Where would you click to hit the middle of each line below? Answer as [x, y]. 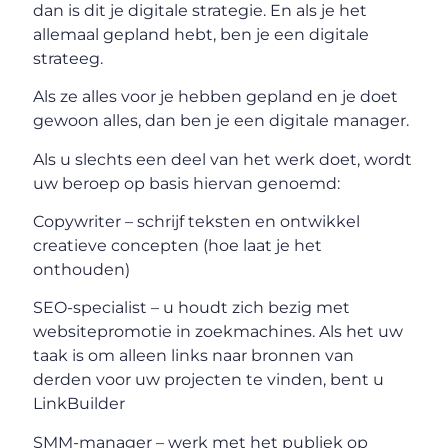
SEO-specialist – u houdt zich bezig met [192, 308]
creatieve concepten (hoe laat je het [178, 246]
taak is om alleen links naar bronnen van [194, 356]
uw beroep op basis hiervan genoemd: [187, 183]
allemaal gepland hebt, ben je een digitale [201, 34]
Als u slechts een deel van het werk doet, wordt [223, 159]
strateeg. [68, 58]
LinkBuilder [79, 404]
